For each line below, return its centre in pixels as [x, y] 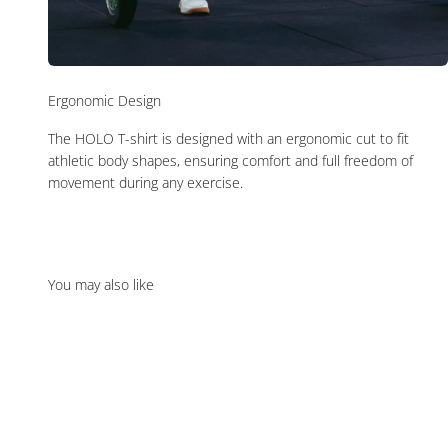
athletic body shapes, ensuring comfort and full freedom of [230, 161]
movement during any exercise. [145, 183]
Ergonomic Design [104, 101]
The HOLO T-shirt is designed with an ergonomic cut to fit [228, 139]
